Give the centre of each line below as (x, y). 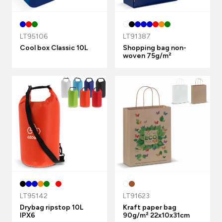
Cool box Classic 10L (54, 48)
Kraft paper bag (150, 207)
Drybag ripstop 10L (52, 207)
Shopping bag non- (155, 48)
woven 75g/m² (147, 56)
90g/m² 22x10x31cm (156, 215)
